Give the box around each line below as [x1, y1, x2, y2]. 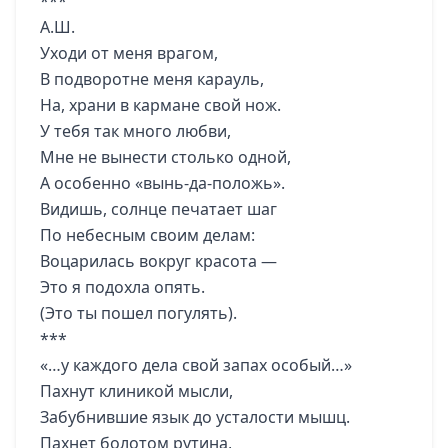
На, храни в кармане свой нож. [40, 94, 281, 116]
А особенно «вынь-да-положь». [40, 172, 285, 194]
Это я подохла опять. [40, 276, 205, 298]
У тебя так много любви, [40, 120, 231, 142]
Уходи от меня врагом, [40, 42, 218, 64]
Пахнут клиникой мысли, [40, 380, 233, 402]
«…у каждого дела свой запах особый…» [40, 354, 352, 376]
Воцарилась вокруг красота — [40, 250, 277, 272]
